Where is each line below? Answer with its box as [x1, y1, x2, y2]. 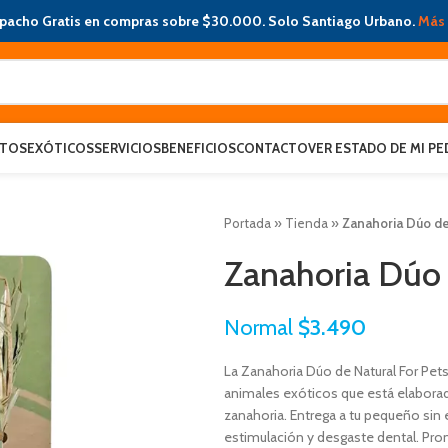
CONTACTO [236, 139, 308, 156]
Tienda [285, 215, 328, 231]
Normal [224, 314, 298, 340]
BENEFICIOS [161, 139, 236, 156]
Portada [224, 215, 271, 231]
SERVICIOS [94, 139, 161, 156]
